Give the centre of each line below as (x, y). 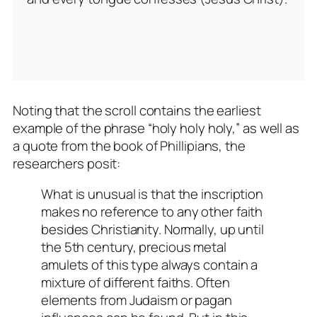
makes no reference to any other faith (152, 212)
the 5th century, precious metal (134, 247)
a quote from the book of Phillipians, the (129, 145)
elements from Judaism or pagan (137, 300)
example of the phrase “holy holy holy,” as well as (156, 128)
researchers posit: (67, 163)
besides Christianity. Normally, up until (152, 230)
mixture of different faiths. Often (136, 283)
